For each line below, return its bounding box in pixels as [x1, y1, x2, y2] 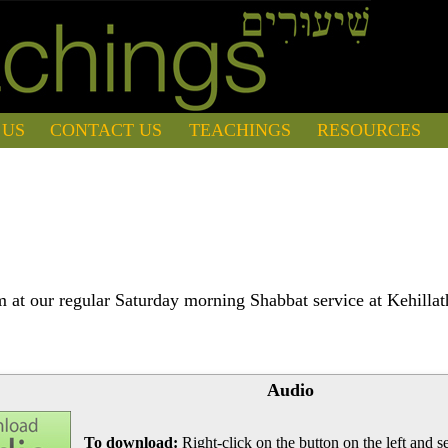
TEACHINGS [189, 120, 292, 140]
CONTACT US [50, 120, 163, 140]
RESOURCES [317, 120, 422, 140]
